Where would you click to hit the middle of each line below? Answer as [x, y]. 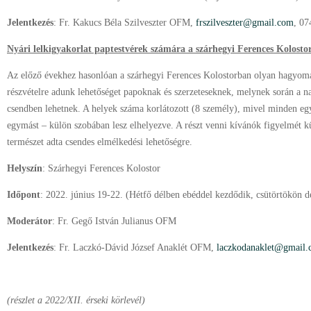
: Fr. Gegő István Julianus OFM [114, 221]
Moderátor [30, 221]
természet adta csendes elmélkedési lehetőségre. [100, 142]
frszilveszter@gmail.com [245, 23]
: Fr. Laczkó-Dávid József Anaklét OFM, [135, 247]
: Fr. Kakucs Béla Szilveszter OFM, [125, 23]
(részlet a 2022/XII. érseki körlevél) [76, 300]
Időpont [24, 195]
